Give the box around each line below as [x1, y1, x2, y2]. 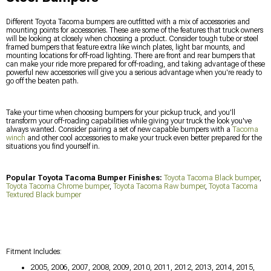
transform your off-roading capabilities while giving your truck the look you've [6, 117, 252, 125]
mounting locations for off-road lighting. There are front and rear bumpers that [6, 51, 255, 60]
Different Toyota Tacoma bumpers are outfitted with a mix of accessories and [6, 18, 250, 26]
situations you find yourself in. [6, 142, 100, 151]
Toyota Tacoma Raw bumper [113, 182, 205, 191]
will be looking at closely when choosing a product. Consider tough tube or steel [6, 34, 258, 43]
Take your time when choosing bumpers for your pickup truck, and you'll [6, 108, 235, 117]
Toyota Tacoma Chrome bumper [6, 182, 109, 191]
